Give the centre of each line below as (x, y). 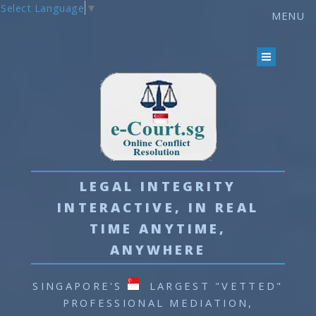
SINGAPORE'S (80, 286)
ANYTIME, (180, 228)
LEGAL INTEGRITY (158, 186)
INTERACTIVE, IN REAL (158, 207)
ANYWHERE (158, 249)
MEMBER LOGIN (243, 16)
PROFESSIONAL (114, 303)
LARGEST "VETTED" (214, 286)
